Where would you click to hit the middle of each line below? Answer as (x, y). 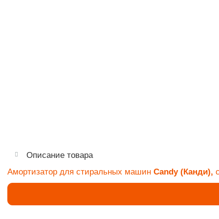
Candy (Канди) (182, 172)
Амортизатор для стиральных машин (80, 172)
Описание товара (60, 155)
